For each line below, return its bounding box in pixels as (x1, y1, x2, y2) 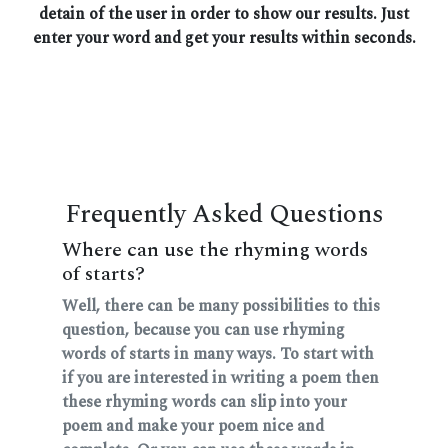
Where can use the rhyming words (62, 235, 368, 266)
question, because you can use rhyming (62, 318, 345, 343)
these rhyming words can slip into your (62, 390, 347, 415)
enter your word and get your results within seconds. (32, 26, 416, 51)
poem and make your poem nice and (62, 414, 324, 439)
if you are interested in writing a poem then (62, 366, 379, 391)
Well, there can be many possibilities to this (62, 294, 380, 319)
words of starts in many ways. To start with (62, 342, 374, 367)
